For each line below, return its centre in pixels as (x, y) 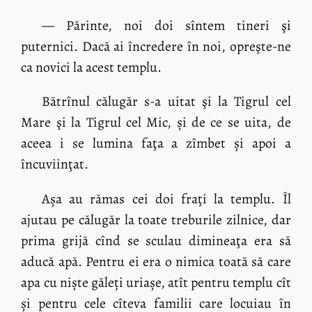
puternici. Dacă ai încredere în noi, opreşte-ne (156, 46)
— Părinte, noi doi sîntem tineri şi (166, 25)
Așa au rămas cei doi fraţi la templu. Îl (166, 199)
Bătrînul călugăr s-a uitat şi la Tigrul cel (166, 102)
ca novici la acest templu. (92, 67)
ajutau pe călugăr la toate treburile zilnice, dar (156, 220)
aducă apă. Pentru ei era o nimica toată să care (156, 262)
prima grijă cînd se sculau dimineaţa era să (156, 241)
